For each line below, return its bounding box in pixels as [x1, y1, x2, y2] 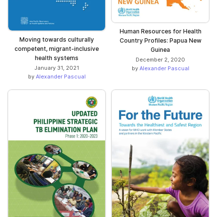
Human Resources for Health [119, 27, 201, 35]
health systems [35, 54, 78, 62]
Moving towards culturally [19, 35, 94, 43]
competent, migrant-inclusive [15, 45, 99, 52]
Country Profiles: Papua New [119, 36, 201, 44]
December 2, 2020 [136, 56, 185, 63]
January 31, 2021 [34, 64, 79, 71]
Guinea [151, 46, 170, 53]
